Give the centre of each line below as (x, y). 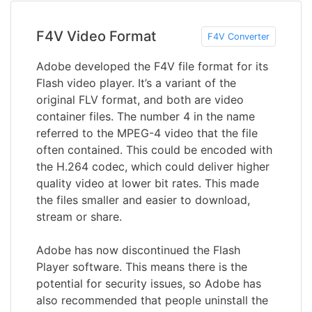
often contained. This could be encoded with (154, 149)
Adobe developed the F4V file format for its (152, 66)
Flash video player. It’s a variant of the (136, 83)
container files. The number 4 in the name (146, 116)
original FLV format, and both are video (140, 99)
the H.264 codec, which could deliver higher (153, 166)
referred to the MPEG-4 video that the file (147, 133)
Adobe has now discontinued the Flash (138, 250)
